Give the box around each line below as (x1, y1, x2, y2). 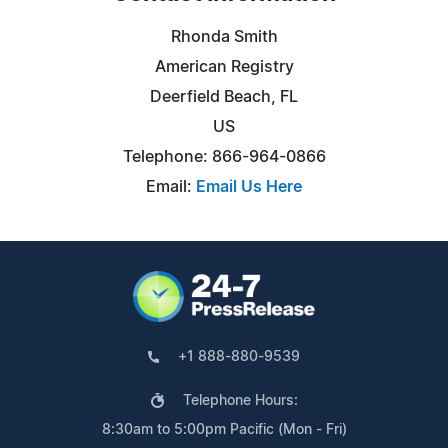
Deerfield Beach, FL (150, 88, 298, 105)
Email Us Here (196, 178, 302, 195)
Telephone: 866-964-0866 (122, 148, 326, 165)
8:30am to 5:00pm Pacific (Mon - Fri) (101, 422, 347, 437)
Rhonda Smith (170, 28, 278, 45)
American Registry (154, 58, 294, 75)
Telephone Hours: (182, 393, 298, 408)
